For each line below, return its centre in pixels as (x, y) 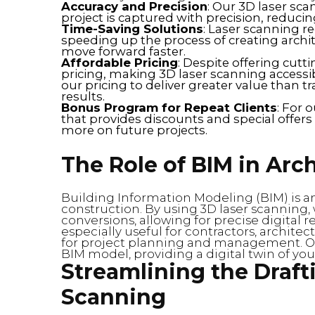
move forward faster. (123, 51)
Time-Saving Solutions (132, 28)
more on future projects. (134, 130)
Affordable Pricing (120, 62)
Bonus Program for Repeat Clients (169, 107)
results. (83, 96)
